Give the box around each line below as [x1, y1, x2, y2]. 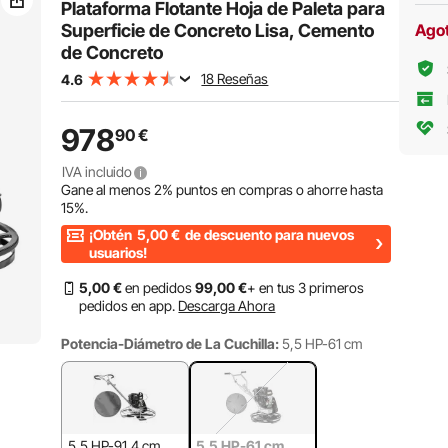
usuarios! [89, 244, 148, 261]
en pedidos [122, 279, 196, 296]
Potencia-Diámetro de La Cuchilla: [61, 335, 280, 352]
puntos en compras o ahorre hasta [173, 181, 384, 198]
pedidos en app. [79, 297, 176, 314]
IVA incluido [61, 163, 135, 180]
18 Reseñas [201, 70, 269, 87]
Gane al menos [61, 181, 155, 198]
